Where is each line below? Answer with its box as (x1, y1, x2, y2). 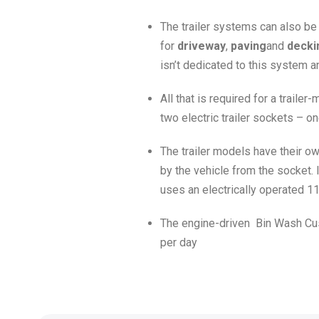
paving (231, 39, 267, 53)
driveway (177, 39, 226, 53)
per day (160, 236, 198, 249)
